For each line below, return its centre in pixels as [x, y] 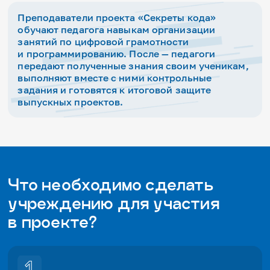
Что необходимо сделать [111, 184]
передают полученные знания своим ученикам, [133, 65]
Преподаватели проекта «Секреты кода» [117, 17]
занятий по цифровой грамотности [103, 41]
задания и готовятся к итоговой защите [115, 89]
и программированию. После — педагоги [117, 53]
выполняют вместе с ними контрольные [115, 77]
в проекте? [53, 222]
